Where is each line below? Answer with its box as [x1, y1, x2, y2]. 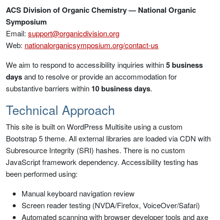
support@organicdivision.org [28, 28, 119, 38]
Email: [6, 28, 28, 38]
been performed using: [6, 168, 78, 179]
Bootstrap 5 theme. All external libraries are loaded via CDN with [6, 133, 211, 143]
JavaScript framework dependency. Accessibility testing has [6, 157, 198, 167]
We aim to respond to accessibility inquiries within [6, 59, 166, 70]
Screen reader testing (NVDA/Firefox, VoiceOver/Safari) [22, 200, 200, 210]
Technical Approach [6, 101, 115, 118]
